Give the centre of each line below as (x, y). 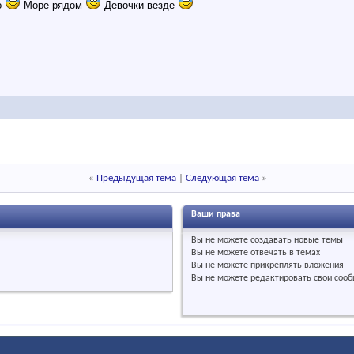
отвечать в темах (284, 253)
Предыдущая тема (136, 178)
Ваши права (215, 214)
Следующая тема (222, 178)
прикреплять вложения (296, 265)
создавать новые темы (295, 240)
